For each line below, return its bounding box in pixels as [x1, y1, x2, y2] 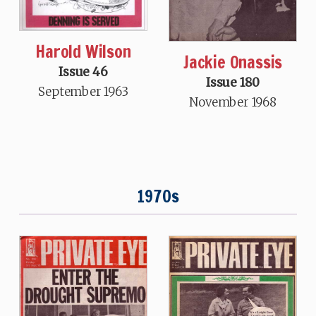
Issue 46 [59, 63, 108, 80]
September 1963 [38, 83, 128, 99]
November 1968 [189, 94, 276, 110]
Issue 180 [205, 74, 260, 90]
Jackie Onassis [183, 49, 283, 74]
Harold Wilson [35, 39, 131, 63]
